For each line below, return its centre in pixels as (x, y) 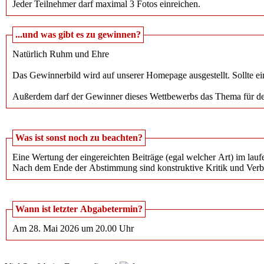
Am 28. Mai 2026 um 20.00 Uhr (73, 229)
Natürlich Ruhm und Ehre (61, 54)
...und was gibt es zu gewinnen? (78, 35)
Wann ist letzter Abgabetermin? (79, 209)
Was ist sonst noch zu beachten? (79, 138)
